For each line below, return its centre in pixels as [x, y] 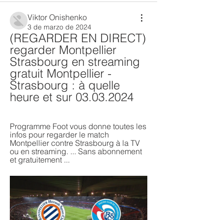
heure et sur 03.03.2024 [72, 97]
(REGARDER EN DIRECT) [78, 38]
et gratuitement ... [40, 160]
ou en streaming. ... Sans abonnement [76, 151]
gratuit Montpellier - [61, 73]
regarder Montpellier [63, 50]
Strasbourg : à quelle [65, 85]
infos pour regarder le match [59, 135]
